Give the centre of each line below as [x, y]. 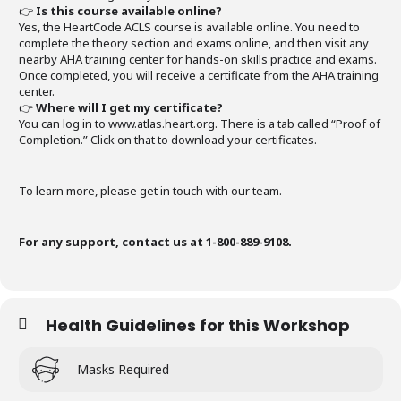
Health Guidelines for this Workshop [198, 325]
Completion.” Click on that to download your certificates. [168, 140]
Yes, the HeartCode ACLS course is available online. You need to [189, 27]
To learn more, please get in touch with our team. [150, 191]
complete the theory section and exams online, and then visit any [194, 43]
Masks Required [123, 369]
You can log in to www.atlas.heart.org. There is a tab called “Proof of [200, 124]
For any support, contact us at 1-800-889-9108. [155, 242]
